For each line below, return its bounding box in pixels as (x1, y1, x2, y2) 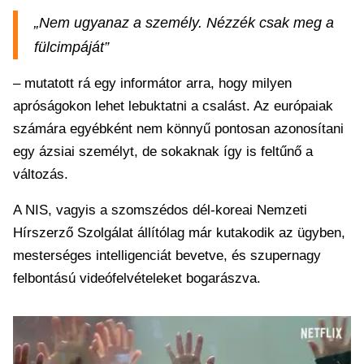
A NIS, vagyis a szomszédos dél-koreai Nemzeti (13, 202, 307, 218)
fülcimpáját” (34, 39, 109, 55)
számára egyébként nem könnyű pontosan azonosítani (13, 121, 344, 136)
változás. (13, 167, 68, 182)
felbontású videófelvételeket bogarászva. (13, 271, 261, 286)
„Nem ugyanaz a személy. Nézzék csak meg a (34, 15, 334, 31)
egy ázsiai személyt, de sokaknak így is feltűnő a (13, 144, 313, 159)
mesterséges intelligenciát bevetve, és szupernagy (13, 248, 321, 263)
